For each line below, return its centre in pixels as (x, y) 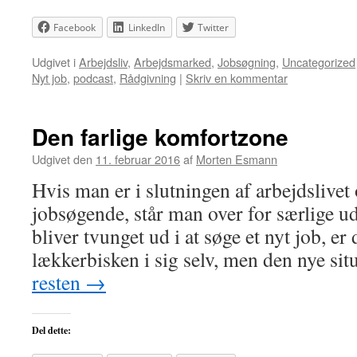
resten (59, 282)
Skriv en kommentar (237, 78)
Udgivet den (62, 159)
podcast (93, 78)
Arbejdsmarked (173, 62)
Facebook (75, 27)
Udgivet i (54, 62)
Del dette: (51, 330)
